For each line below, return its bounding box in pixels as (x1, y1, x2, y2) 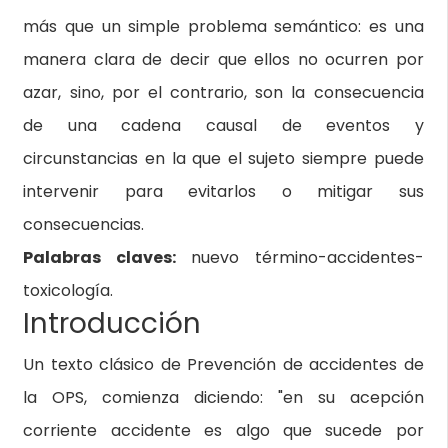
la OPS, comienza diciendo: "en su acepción (23, 386, 424, 409)
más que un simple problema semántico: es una (23, 15, 424, 38)
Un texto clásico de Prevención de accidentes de (23, 353, 424, 376)
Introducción (23, 304, 202, 343)
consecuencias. (23, 213, 145, 236)
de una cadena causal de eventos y (23, 114, 424, 137)
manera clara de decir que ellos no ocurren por (23, 48, 424, 71)
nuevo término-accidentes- (190, 246, 424, 269)
